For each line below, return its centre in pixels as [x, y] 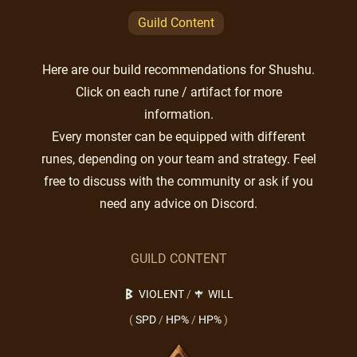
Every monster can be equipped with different [178, 137]
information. [178, 114]
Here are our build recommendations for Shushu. [178, 70]
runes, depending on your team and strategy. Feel [178, 159]
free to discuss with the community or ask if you [178, 181]
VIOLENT [161, 294]
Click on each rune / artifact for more [178, 92]
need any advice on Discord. [178, 204]
